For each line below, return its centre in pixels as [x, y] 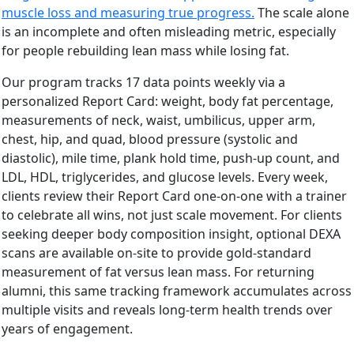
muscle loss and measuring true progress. [128, 12]
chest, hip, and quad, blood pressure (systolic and [150, 139]
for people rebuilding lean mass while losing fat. [145, 50]
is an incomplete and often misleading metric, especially [169, 31]
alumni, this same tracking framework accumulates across [177, 290]
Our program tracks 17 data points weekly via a [143, 82]
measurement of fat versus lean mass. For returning [158, 271]
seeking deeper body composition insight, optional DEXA [171, 233]
